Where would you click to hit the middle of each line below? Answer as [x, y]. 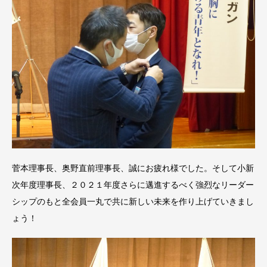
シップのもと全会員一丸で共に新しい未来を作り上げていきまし [133, 202]
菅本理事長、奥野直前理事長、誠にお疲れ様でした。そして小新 [133, 168]
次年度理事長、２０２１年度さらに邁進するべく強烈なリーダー [133, 185]
